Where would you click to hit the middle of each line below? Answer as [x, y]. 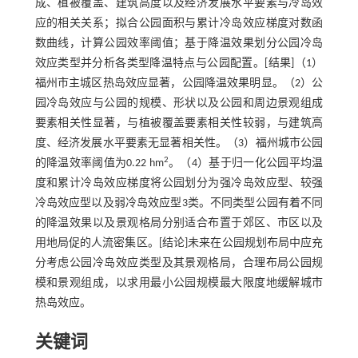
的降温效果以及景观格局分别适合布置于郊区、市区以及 [179, 223]
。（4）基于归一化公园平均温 [246, 163]
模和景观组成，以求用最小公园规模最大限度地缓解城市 [179, 283]
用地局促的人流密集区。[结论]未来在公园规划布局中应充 [179, 243]
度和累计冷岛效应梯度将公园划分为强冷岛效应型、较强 [179, 183]
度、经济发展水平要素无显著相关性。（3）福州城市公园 [179, 143]
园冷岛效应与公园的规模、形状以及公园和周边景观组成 [179, 103]
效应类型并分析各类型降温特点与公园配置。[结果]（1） [179, 64]
